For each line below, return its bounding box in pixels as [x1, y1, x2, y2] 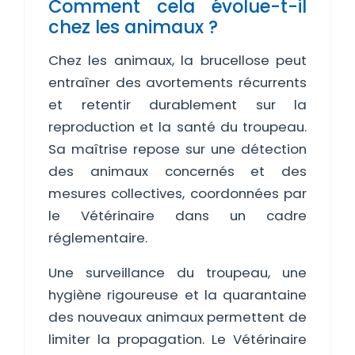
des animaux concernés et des [48, 162, 307, 181]
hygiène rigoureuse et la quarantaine [48, 285, 307, 304]
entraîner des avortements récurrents [48, 73, 307, 92]
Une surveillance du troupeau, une [48, 263, 307, 282]
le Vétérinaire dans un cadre [48, 206, 307, 225]
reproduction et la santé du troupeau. [48, 117, 307, 136]
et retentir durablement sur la [48, 95, 307, 114]
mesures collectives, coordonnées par [48, 184, 307, 203]
